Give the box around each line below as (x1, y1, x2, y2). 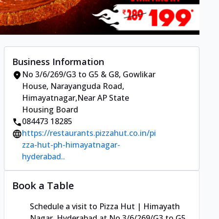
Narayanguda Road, (50, 81, 124, 92)
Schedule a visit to (30, 201, 99, 212)
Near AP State (77, 92, 129, 104)
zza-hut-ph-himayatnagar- (22, 139, 120, 151)
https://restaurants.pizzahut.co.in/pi (22, 128, 156, 139)
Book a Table (12, 179, 74, 193)
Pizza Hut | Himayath (99, 201, 180, 212)
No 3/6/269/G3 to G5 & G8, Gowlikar (22, 69, 155, 80)
